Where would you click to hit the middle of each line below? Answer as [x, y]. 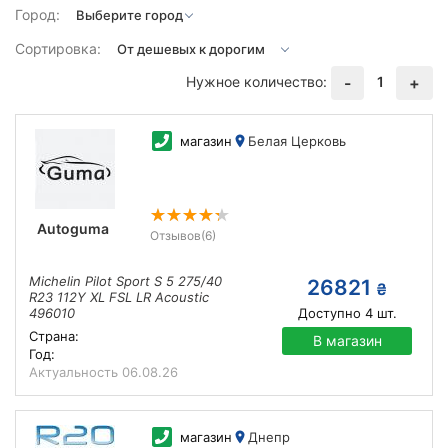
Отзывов [175, 235]
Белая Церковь [296, 141]
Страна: [54, 336]
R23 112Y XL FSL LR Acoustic [119, 297]
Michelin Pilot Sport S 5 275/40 [125, 281]
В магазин [347, 340]
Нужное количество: [256, 81]
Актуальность [75, 372]
